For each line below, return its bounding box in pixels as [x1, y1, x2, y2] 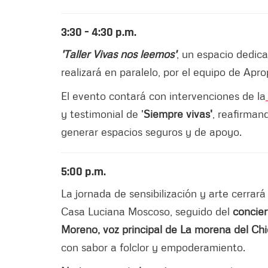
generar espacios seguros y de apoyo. [61, 124, 242, 138]
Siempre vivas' [144, 106, 212, 120]
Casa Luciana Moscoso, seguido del [61, 204, 233, 218]
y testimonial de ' [61, 106, 144, 120]
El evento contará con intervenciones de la [61, 89, 266, 102]
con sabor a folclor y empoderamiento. [61, 240, 245, 254]
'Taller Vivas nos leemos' [61, 47, 176, 60]
